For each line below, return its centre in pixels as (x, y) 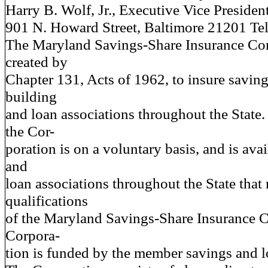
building (31, 96)
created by (36, 62)
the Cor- (30, 131)
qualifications (47, 200)
